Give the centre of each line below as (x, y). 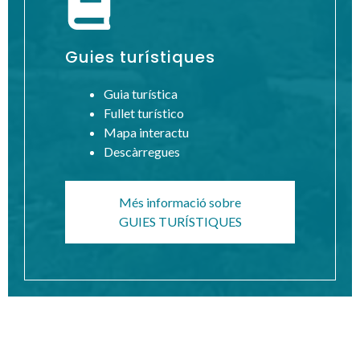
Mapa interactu (146, 132)
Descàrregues (142, 151)
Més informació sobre (180, 202)
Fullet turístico (144, 112)
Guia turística (141, 93)
